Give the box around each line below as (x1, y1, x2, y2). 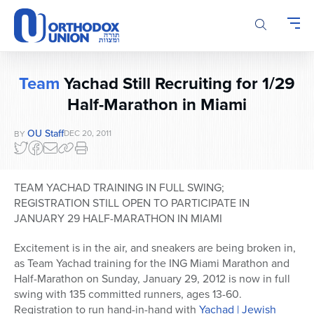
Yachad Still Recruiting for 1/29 (60, 71, 295, 96)
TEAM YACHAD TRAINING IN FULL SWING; (14, 179, 224, 196)
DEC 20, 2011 (64, 127, 111, 140)
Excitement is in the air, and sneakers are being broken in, (14, 240, 296, 257)
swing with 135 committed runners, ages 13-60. (14, 286, 242, 303)
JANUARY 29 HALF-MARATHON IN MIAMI (14, 210, 222, 227)
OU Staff (27, 126, 64, 141)
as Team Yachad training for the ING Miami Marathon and (14, 255, 289, 272)
